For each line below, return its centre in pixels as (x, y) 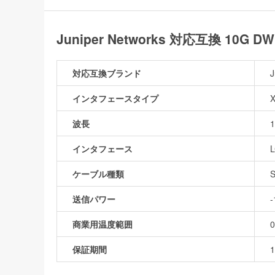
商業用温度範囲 (103, 224)
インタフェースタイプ (115, 98)
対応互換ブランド (107, 73)
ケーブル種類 (98, 173)
